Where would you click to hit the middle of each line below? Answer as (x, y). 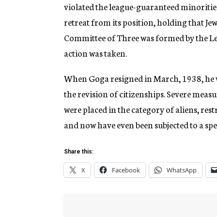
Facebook (126, 170)
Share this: (79, 152)
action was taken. (95, 53)
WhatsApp (182, 170)
